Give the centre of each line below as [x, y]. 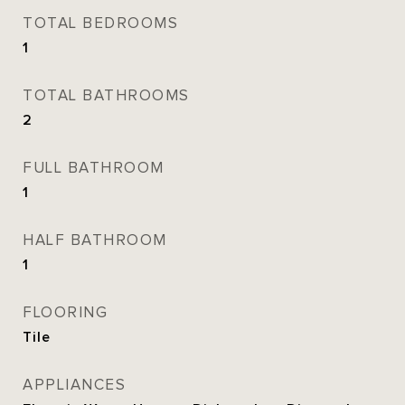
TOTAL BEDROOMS [100, 24]
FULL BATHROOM [94, 168]
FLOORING [65, 313]
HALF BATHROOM [95, 240]
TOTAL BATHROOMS [106, 96]
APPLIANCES [74, 385]
